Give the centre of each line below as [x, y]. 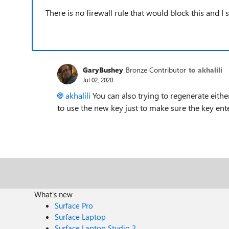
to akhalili [205, 70]
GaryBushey [103, 70]
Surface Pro [74, 205]
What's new [54, 194]
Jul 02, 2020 [98, 79]
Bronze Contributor [156, 70]
